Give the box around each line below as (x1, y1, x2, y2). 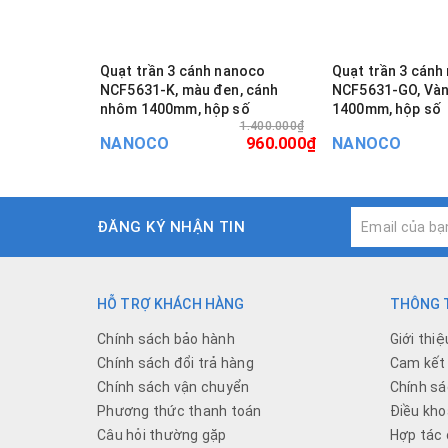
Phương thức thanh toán (97, 402, 262, 419)
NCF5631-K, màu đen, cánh (100, 81, 279, 98)
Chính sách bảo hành (97, 330, 235, 347)
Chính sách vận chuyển (97, 378, 250, 395)
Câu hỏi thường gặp (97, 426, 227, 443)
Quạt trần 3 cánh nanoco (100, 62, 266, 79)
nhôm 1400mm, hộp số (100, 100, 250, 117)
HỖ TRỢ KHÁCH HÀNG (97, 295, 245, 312)
